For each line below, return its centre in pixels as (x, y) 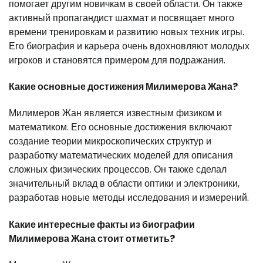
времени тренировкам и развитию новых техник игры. (127, 32)
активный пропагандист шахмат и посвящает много (122, 18)
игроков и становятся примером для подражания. (117, 60)
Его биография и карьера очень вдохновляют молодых (129, 46)
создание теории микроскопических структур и (110, 141)
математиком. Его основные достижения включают (120, 127)
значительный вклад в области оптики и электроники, (124, 184)
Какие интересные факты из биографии (102, 224)
